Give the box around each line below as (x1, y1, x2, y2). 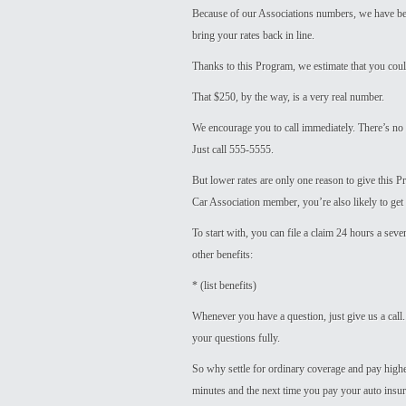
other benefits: (192, 248, 253, 261)
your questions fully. (192, 332, 280, 344)
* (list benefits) (192, 279, 256, 292)
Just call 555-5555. (192, 143, 274, 156)
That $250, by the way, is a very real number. (192, 91, 384, 103)
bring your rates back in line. (192, 29, 314, 42)
